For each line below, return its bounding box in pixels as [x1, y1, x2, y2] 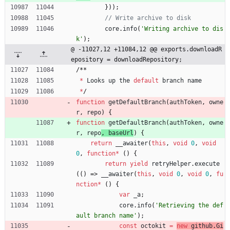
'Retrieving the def [155, 201, 223, 209]
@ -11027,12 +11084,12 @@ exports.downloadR [71, 45, 222, 53]
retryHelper [151, 160, 191, 167]
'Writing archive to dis [141, 25, 223, 32]
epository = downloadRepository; [71, 55, 182, 63]
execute [195, 160, 220, 167]
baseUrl [108, 129, 133, 137]
